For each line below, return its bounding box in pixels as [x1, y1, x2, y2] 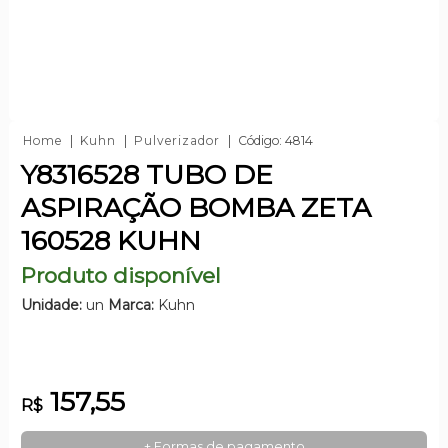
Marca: [107, 295, 154, 314]
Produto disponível [20, 262, 221, 288]
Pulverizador [133, 132, 220, 148]
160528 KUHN [20, 223, 201, 257]
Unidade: [20, 295, 82, 314]
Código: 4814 [237, 132, 313, 148]
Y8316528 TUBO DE [20, 157, 273, 191]
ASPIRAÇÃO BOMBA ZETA [20, 190, 371, 224]
